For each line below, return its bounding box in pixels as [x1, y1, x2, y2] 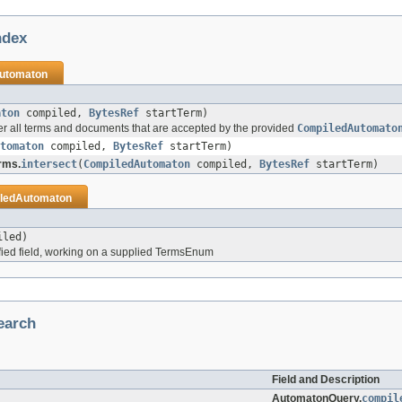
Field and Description [272, 373, 380, 387]
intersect [21, 158, 77, 171]
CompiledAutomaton [83, 158, 190, 171]
